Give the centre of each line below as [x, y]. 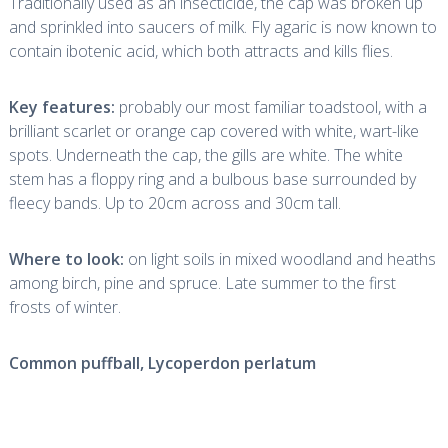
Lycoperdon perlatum [231, 363]
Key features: [61, 107]
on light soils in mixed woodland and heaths [281, 259]
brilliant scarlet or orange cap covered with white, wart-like [213, 131]
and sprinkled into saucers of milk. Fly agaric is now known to [222, 27]
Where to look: [66, 259]
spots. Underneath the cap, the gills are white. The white [205, 155]
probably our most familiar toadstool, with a [272, 107]
